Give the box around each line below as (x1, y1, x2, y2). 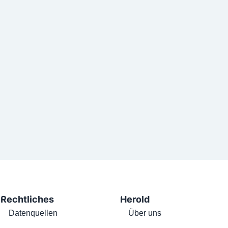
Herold (120, 194, 150, 205)
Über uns (128, 209, 162, 218)
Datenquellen (9, 209, 58, 218)
